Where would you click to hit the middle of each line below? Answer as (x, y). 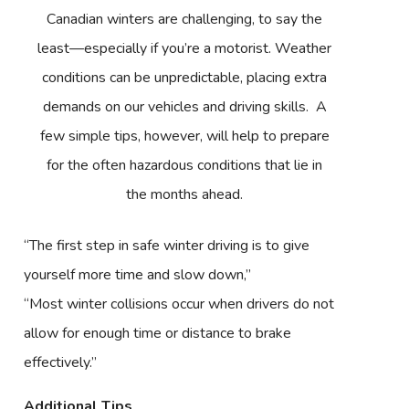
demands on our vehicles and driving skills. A (184, 106)
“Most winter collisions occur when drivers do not (179, 304)
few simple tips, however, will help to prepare (184, 136)
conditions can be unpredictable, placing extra (185, 77)
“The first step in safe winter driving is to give (167, 245)
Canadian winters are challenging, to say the (185, 19)
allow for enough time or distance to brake (158, 333)
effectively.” (61, 362)
